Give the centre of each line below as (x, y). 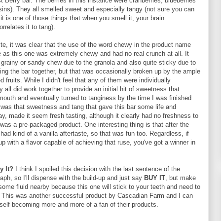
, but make (181, 178)
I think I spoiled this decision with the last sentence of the (97, 169)
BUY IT (155, 178)
